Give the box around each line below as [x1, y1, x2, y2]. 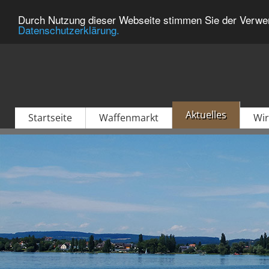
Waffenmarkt [99, 111, 159, 124]
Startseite [28, 111, 72, 124]
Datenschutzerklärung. [18, 22, 119, 37]
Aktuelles [186, 108, 226, 121]
